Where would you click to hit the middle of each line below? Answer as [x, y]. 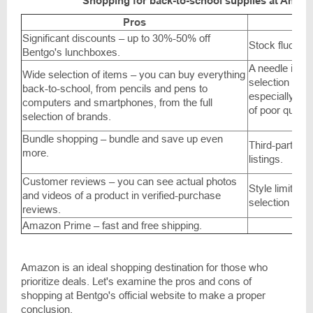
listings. [266, 159]
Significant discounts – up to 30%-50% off [116, 38]
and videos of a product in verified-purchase [122, 196]
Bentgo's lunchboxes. [71, 52]
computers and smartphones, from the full [117, 103]
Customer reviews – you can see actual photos [130, 182]
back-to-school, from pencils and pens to [115, 89]
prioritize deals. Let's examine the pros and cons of [136, 282]
